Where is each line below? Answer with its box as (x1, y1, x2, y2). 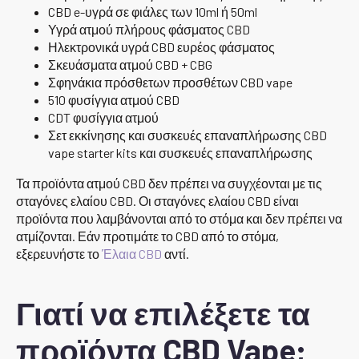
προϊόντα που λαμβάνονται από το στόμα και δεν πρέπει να (16, 210, 342, 226)
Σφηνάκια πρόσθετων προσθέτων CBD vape (48, 74, 292, 90)
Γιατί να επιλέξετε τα (16, 293, 310, 332)
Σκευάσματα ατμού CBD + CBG (48, 56, 212, 72)
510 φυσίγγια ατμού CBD (48, 91, 179, 107)
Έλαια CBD (102, 245, 162, 261)
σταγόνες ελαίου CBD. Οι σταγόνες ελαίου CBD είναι (16, 192, 299, 208)
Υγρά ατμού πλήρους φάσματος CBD (48, 21, 250, 37)
